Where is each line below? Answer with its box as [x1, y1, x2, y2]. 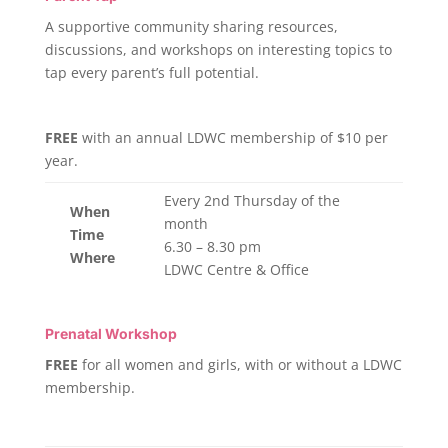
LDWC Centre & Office [163, 260, 309, 279]
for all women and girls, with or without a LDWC [77, 355, 402, 374]
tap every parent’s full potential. [44, 63, 259, 82]
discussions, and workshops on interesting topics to [44, 40, 392, 59]
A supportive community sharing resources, [44, 17, 338, 36]
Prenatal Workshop [44, 325, 177, 342]
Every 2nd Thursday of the [163, 191, 340, 210]
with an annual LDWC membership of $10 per [77, 128, 388, 147]
